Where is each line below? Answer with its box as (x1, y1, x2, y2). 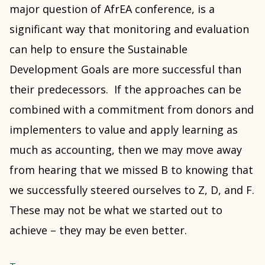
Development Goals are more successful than (9, 62, 241, 76)
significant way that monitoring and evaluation (9, 22, 249, 36)
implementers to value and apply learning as (9, 122, 238, 137)
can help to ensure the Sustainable (9, 42, 188, 56)
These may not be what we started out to (9, 203, 222, 217)
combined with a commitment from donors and (9, 102, 254, 117)
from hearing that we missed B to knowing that (9, 163, 253, 177)
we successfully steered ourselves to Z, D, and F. (9, 183, 254, 197)
